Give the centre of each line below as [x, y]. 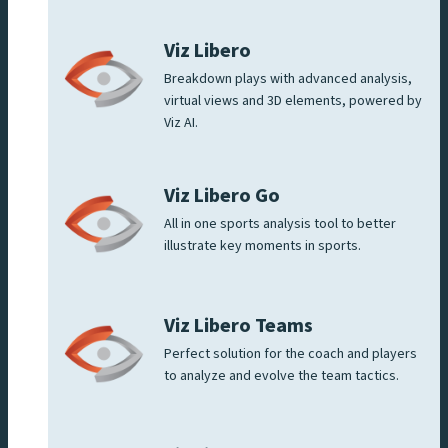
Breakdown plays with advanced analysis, [288, 79]
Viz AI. [181, 123]
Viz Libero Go [222, 196]
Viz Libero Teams [238, 326]
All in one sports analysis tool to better [280, 224]
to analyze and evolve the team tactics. [283, 376]
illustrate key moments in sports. [262, 246]
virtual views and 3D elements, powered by [293, 101]
